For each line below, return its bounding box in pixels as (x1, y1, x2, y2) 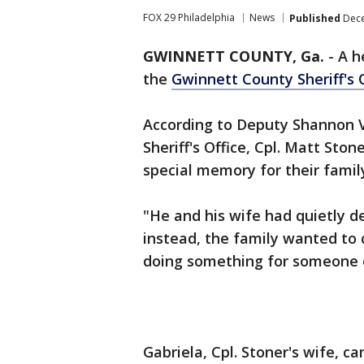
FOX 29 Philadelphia (143, 11, 235, 24)
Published (289, 11, 340, 25)
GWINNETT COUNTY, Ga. (143, 46, 324, 66)
